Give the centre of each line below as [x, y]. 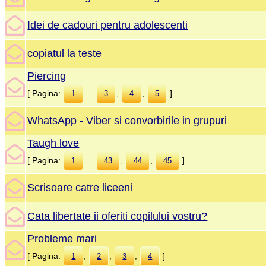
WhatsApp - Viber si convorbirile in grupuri [127, 121]
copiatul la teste [65, 54]
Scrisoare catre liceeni [80, 188]
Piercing [47, 76]
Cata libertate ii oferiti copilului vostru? [118, 216]
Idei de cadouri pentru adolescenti [108, 25]
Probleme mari [62, 239]
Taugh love [53, 143]
